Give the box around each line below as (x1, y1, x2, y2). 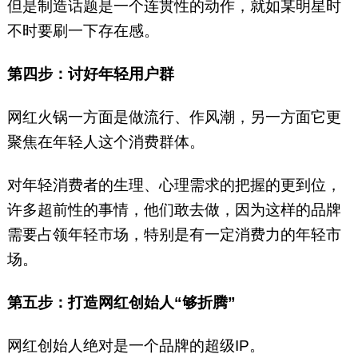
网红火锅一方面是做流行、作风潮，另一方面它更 (6, 109, 341, 126)
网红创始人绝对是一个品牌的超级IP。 (6, 337, 268, 355)
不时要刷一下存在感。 (6, 22, 163, 40)
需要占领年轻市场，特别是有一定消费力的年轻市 (6, 226, 341, 244)
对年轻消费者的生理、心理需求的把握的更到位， (6, 177, 341, 194)
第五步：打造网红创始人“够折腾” (6, 294, 236, 312)
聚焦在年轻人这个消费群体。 (6, 133, 205, 151)
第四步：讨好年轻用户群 (6, 66, 174, 83)
